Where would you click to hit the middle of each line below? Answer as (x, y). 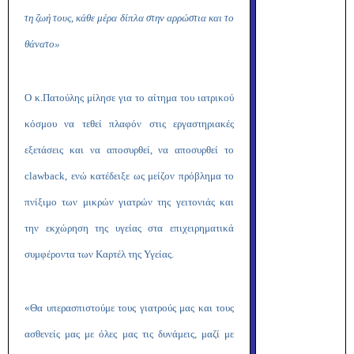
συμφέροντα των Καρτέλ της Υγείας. (99, 254)
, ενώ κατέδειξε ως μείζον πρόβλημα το (149, 176)
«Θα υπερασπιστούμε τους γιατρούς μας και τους (129, 308)
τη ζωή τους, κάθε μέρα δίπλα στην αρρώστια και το (129, 18)
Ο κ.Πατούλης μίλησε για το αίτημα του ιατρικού (129, 98)
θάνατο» (42, 44)
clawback (45, 176)
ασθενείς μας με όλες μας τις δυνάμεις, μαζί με (129, 334)
